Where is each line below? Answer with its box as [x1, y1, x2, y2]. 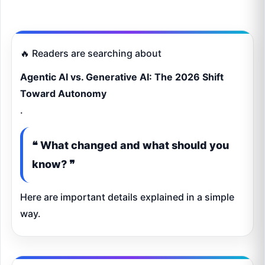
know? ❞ [32, 157, 75, 170]
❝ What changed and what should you [32, 138, 229, 151]
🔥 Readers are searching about [20, 47, 161, 59]
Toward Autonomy [20, 87, 106, 99]
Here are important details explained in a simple [20, 190, 234, 203]
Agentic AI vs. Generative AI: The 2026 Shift [20, 70, 224, 83]
